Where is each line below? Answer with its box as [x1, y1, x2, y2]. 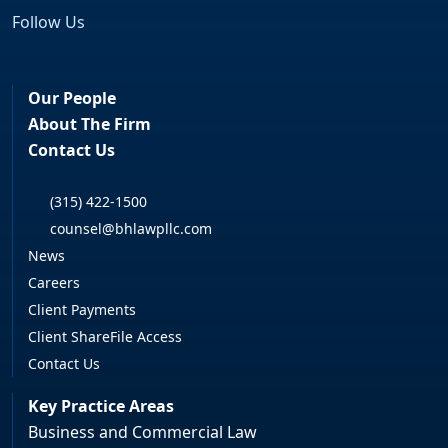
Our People [28, 87, 116, 110]
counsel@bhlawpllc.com [45, 219, 212, 239]
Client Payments [28, 300, 136, 320]
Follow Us [12, 11, 85, 34]
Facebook [42, 34, 154, 69]
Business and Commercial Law [28, 421, 257, 444]
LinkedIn [83, 34, 183, 69]
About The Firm [28, 113, 151, 136]
